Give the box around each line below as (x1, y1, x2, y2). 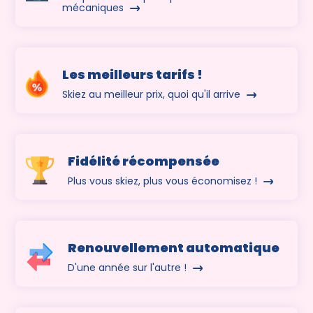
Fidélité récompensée (68, 152, 220, 170)
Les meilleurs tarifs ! (62, 66, 203, 84)
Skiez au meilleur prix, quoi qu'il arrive (62, 87, 244, 102)
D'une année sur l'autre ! (68, 261, 190, 275)
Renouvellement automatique (68, 239, 280, 257)
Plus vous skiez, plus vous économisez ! (68, 174, 261, 189)
